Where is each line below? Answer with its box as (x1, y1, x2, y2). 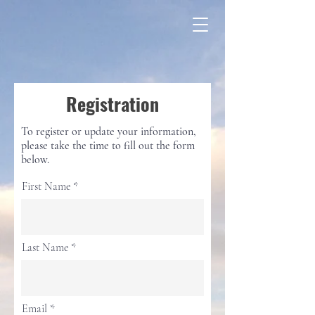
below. (21, 153, 49, 167)
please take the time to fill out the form (21, 139, 195, 153)
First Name (22, 179, 70, 193)
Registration (66, 90, 159, 117)
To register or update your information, (21, 124, 196, 139)
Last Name (22, 240, 68, 255)
